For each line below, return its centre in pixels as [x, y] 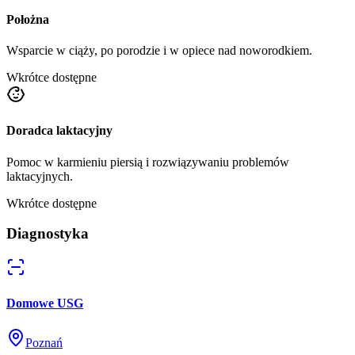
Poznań [44, 342]
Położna [28, 19]
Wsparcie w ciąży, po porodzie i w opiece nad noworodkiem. [159, 51]
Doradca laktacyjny [59, 131]
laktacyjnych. [40, 176]
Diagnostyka [48, 234]
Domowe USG [45, 303]
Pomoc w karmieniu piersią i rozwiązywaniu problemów [148, 162]
